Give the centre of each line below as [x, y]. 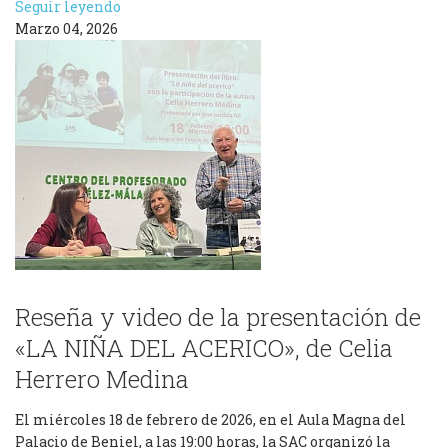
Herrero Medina [102, 379]
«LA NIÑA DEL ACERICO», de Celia [204, 348]
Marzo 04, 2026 [66, 28]
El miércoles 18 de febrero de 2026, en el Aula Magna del [210, 419]
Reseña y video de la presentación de [218, 317]
